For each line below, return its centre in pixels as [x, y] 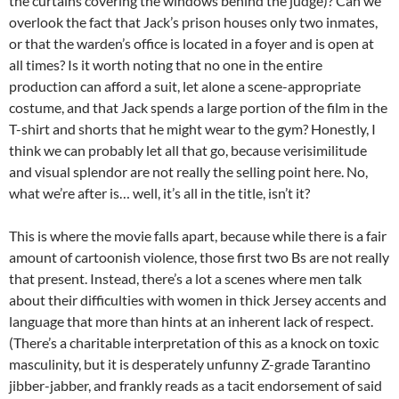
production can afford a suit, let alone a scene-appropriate [185, 86]
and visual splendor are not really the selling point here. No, [188, 172]
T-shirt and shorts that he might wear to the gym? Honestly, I [192, 129]
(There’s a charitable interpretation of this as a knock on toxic [194, 343]
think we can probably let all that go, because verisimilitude [188, 151]
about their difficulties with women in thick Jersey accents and [198, 300]
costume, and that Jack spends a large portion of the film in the [198, 108]
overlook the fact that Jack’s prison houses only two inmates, [193, 22]
